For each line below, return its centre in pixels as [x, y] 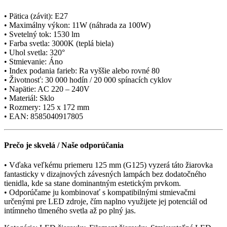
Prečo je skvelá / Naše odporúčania [64, 145]
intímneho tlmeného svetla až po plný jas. [70, 211]
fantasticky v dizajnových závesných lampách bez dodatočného [105, 174]
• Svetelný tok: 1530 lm [42, 34]
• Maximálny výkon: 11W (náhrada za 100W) [77, 25]
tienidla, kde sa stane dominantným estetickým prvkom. [92, 183]
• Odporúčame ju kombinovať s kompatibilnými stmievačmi [100, 193]
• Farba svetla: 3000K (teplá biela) [59, 43]
